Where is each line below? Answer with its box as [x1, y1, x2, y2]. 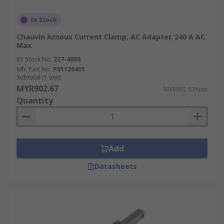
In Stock [30, 15, 57, 24]
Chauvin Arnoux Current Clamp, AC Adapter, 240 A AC [16, 32, 205, 41]
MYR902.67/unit [163, 85, 207, 93]
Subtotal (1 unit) [16, 73, 61, 81]
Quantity [16, 95, 53, 106]
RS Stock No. [16, 55, 52, 63]
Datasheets [94, 161, 137, 171]
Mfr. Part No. [16, 65, 51, 73]
